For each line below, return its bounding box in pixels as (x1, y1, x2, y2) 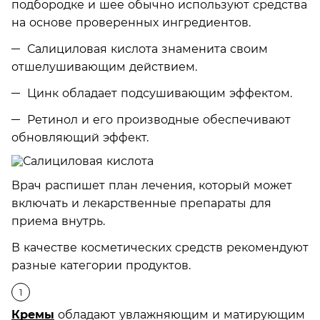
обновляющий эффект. (11, 130, 149, 144)
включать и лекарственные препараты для (11, 196, 271, 210)
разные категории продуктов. (11, 258, 191, 272)
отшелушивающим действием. (11, 59, 197, 74)
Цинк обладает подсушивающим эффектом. (27, 86, 292, 100)
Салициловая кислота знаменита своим (27, 41, 268, 56)
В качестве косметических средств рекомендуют (11, 240, 309, 254)
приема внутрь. (11, 214, 105, 228)
